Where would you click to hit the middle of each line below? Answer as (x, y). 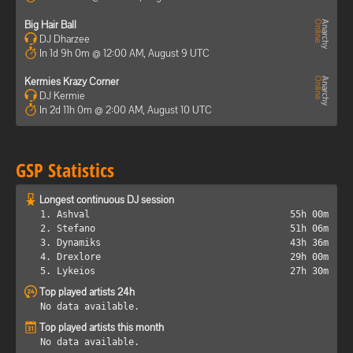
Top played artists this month (102, 327)
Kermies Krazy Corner (72, 81)
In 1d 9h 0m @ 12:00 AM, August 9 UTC (124, 53)
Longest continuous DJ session (107, 199)
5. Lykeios (68, 271)
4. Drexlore (71, 256)
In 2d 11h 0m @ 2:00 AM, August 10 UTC (126, 110)
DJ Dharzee (63, 39)
